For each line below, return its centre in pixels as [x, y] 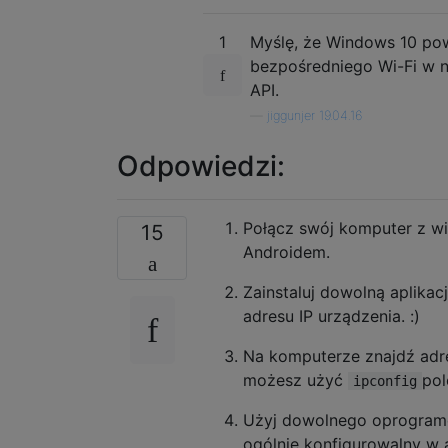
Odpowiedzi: [201, 165]
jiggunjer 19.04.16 [314, 115]
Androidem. [286, 251]
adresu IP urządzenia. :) [331, 315]
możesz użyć [295, 379]
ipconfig [385, 380]
